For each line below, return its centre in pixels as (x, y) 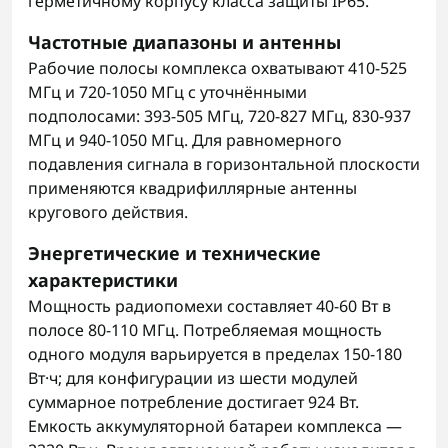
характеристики (103, 280)
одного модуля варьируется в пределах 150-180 (215, 354)
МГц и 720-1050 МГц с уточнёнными (167, 92)
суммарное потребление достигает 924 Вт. (193, 402)
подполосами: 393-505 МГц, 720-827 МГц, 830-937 (219, 116)
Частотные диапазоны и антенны (184, 42)
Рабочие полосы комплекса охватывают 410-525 (217, 68)
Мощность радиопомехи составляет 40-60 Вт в (209, 306)
